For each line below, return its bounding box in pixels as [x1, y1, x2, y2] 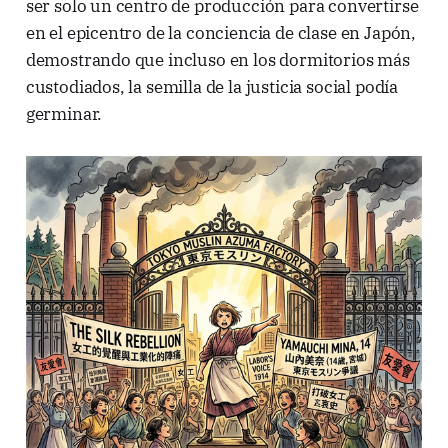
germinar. [25, 102, 103, 125]
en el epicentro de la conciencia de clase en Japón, [25, 21, 417, 44]
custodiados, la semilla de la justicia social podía [25, 75, 399, 98]
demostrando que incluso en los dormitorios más [25, 48, 410, 71]
